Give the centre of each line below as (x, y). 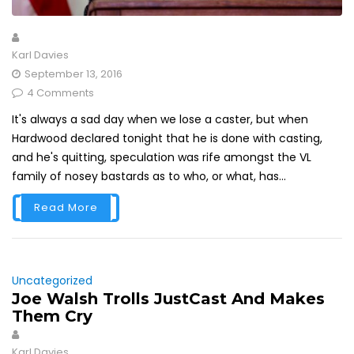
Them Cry (52, 316)
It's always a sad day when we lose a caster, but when (160, 120)
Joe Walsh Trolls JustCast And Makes (168, 299)
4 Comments (60, 93)
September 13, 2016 (73, 74)
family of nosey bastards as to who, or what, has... (149, 177)
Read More (66, 208)
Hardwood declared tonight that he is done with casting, (167, 139)
